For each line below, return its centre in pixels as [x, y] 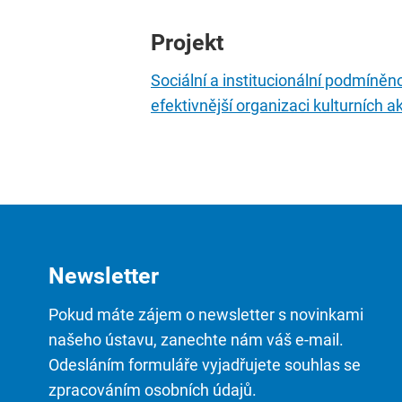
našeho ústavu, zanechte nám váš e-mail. [196, 339]
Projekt [187, 42]
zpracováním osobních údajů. [153, 389]
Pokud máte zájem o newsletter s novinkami [206, 314]
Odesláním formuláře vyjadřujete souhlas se [205, 364]
